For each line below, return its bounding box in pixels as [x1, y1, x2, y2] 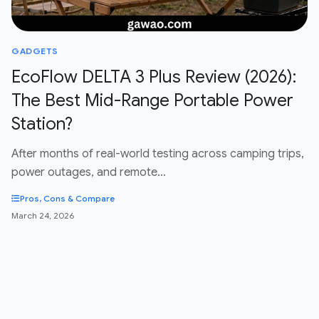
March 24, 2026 [11, 210, 74, 221]
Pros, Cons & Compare [20, 193, 115, 204]
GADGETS [11, 46, 58, 57]
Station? [11, 113, 73, 135]
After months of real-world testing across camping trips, [11, 147, 304, 162]
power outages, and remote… [11, 165, 166, 180]
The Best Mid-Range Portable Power [11, 90, 293, 112]
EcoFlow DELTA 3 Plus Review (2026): [11, 66, 296, 88]
